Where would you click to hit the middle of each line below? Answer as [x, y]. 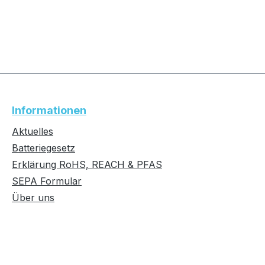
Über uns [33, 198]
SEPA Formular [47, 181]
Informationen [49, 110]
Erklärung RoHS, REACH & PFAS [87, 164]
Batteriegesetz [43, 148]
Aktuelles [33, 131]
